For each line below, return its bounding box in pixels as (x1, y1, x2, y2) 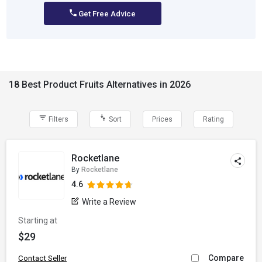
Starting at (18, 216, 57, 225)
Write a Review (82, 197, 137, 206)
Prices (151, 115, 173, 123)
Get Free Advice (76, 9, 136, 18)
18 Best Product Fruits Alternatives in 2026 (9, 79, 191, 90)
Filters (46, 115, 68, 123)
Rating (202, 115, 224, 123)
